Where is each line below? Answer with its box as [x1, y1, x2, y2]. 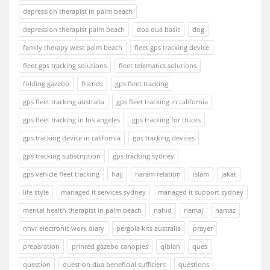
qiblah [160, 242, 180, 251]
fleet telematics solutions [119, 61, 196, 70]
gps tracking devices [133, 133, 195, 142]
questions [178, 260, 209, 269]
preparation [23, 242, 60, 251]
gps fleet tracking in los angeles [23, 115, 120, 124]
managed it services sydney [61, 187, 146, 196]
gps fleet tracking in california [116, 97, 208, 106]
